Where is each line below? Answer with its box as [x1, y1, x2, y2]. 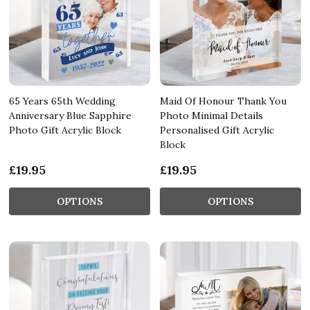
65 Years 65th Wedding [9, 94, 116, 107]
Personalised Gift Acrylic [160, 123, 274, 136]
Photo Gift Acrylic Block [9, 123, 121, 136]
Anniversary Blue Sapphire [9, 109, 131, 122]
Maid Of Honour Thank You [160, 94, 286, 107]
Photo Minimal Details [160, 109, 263, 122]
